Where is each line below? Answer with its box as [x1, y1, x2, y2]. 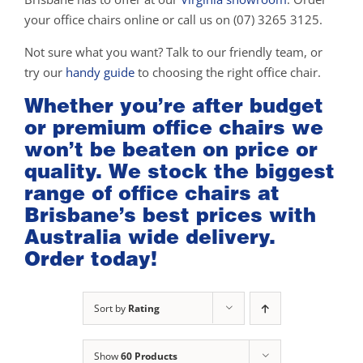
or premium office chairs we [24, 115, 323, 140]
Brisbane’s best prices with [24, 203, 316, 228]
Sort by [93, 301, 128, 315]
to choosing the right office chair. [135, 64, 321, 81]
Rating [127, 301, 160, 315]
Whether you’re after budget [24, 93, 323, 118]
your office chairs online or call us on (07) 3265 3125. [24, 11, 322, 28]
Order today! [24, 246, 157, 271]
